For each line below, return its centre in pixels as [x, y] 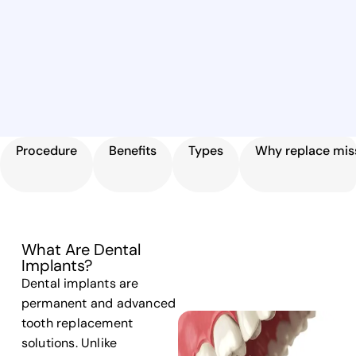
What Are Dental [81, 250]
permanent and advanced [99, 303]
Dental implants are [80, 283]
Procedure [46, 151]
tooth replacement [77, 323]
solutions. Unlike [69, 343]
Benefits [133, 151]
